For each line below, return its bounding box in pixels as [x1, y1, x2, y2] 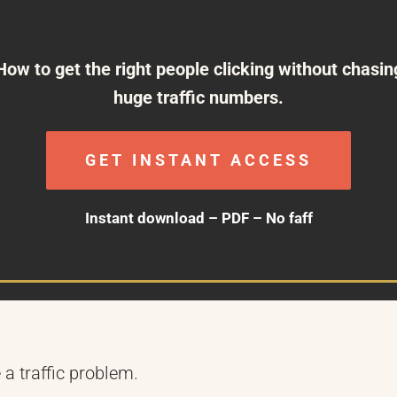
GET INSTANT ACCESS [85, 151, 312, 170]
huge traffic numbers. [113, 86, 284, 108]
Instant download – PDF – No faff [84, 209, 313, 228]
